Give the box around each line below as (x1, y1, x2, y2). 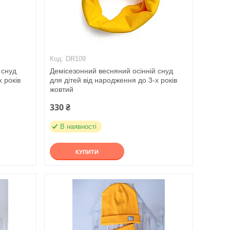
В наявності (60, 123, 97, 130)
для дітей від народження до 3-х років (49, 76, 177, 84)
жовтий (49, 85, 73, 93)
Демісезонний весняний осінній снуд (49, 67, 173, 75)
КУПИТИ (75, 149, 99, 155)
